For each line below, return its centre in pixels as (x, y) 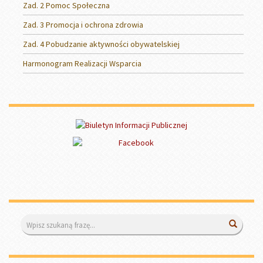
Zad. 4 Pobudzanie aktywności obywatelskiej (101, 44)
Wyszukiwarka (53, 221)
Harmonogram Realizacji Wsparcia (82, 63)
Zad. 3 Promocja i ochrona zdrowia (83, 24)
